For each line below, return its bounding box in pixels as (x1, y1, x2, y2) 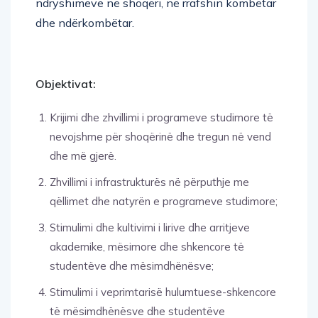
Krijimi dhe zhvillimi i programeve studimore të (50, 110, 273, 124)
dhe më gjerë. (50, 148, 116, 163)
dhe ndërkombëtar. (35, 15, 134, 30)
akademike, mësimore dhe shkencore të (50, 239, 244, 253)
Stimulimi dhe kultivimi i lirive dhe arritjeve (50, 220, 250, 234)
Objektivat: (35, 76, 96, 91)
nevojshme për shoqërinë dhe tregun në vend (50, 129, 271, 143)
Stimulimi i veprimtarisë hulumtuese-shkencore (50, 285, 276, 299)
